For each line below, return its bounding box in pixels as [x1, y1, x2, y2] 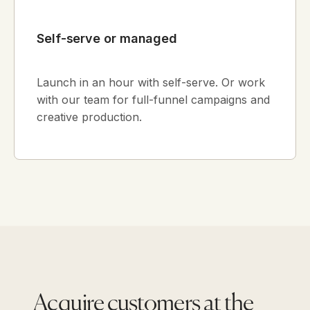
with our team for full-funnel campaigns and [37, 92, 270, 107]
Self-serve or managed [37, 30, 178, 46]
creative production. [37, 109, 142, 124]
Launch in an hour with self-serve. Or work [37, 75, 265, 89]
